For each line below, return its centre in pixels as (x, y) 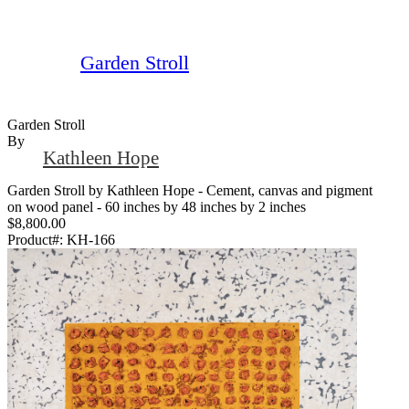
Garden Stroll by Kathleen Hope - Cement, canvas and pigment (190, 190)
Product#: (37, 239)
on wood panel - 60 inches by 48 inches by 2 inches (157, 206)
